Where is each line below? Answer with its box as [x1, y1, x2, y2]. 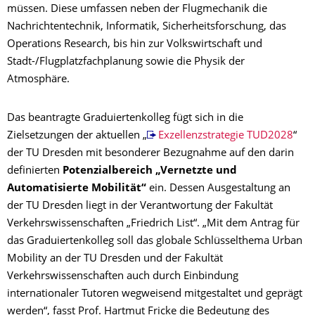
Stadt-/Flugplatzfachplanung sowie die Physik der [7, 56, 245, 67]
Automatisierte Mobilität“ [7, 183, 149, 194]
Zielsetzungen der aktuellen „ [7, 130, 147, 141]
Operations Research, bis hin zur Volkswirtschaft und [7, 39, 262, 50]
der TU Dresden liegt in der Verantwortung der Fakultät [7, 200, 273, 212]
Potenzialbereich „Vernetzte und [63, 165, 237, 176]
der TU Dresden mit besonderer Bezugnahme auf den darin [7, 148, 294, 159]
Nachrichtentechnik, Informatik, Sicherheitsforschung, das [7, 21, 286, 32]
